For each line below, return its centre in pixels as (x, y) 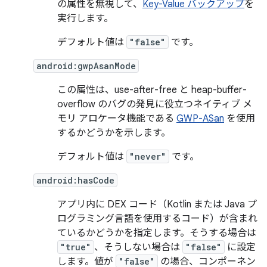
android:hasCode (75, 180)
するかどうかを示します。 (114, 133)
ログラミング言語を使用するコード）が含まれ (157, 219)
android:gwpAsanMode (86, 66)
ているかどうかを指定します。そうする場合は (157, 233)
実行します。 (85, 18)
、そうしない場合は (138, 247)
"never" (148, 156)
